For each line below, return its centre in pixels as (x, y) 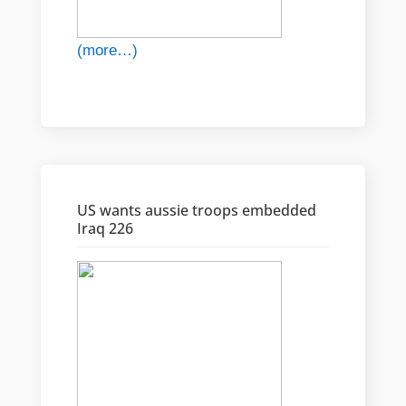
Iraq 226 (105, 229)
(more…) (107, 51)
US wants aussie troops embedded (196, 211)
